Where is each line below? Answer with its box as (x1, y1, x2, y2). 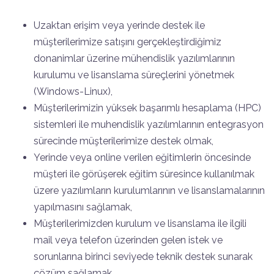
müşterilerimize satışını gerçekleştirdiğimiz (34, 35, 221, 48)
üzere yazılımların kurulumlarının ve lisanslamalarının (34, 184, 265, 196)
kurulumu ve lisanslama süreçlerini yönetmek (34, 68, 234, 81)
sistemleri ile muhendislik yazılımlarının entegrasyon (34, 118, 264, 130)
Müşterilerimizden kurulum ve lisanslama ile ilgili (34, 217, 246, 229)
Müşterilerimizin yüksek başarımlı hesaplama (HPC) (34, 102, 261, 114)
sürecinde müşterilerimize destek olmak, (34, 135, 213, 147)
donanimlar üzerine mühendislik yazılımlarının (34, 52, 235, 64)
